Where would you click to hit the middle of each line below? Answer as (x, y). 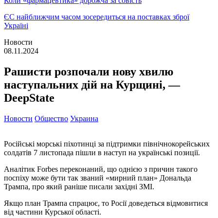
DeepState (29, 98)
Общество (51, 118)
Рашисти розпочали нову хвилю (89, 71)
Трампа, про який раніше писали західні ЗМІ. (79, 186)
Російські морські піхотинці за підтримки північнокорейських (107, 144)
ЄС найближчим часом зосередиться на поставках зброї (97, 17)
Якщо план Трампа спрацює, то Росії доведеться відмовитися (106, 203)
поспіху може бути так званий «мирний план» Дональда (98, 178)
